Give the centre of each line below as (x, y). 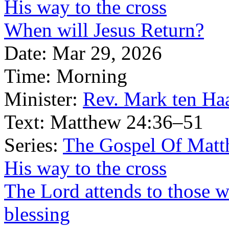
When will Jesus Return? (104, 30)
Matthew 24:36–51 (127, 122)
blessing (37, 214)
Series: (31, 145)
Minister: (41, 99)
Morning (92, 76)
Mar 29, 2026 (107, 53)
